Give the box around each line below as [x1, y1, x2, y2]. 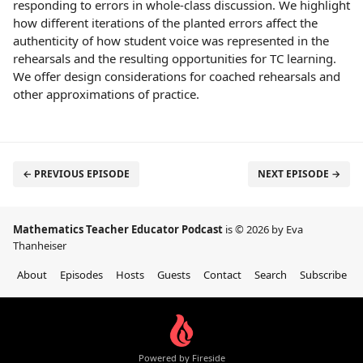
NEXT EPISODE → [258, 167, 340, 181]
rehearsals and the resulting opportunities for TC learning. [13, 50, 336, 66]
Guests [156, 267, 190, 282]
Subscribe [299, 267, 347, 282]
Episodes [59, 267, 103, 282]
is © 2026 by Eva [225, 222, 303, 237]
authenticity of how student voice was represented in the [13, 32, 329, 49]
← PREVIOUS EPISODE [23, 167, 130, 181]
